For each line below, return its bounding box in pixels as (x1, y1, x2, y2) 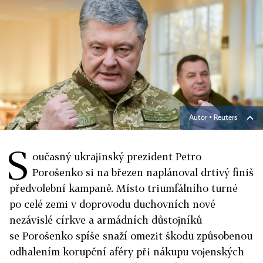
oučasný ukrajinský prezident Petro (32, 150, 201, 163)
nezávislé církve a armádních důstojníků (9, 214, 202, 226)
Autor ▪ (189, 114, 214, 122)
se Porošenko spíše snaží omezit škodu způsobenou (9, 230, 252, 242)
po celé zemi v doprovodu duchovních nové (9, 198, 215, 210)
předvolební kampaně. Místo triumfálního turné (9, 182, 238, 194)
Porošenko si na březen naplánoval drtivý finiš (32, 166, 254, 178)
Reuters (214, 114, 237, 122)
